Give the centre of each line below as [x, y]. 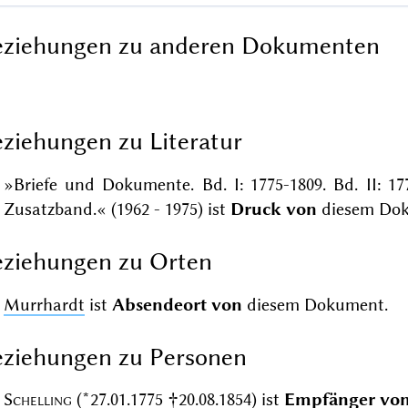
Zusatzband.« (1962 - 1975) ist [117, 209]
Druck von [273, 209]
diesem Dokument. [315, 304]
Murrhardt [44, 304]
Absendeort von [177, 304]
